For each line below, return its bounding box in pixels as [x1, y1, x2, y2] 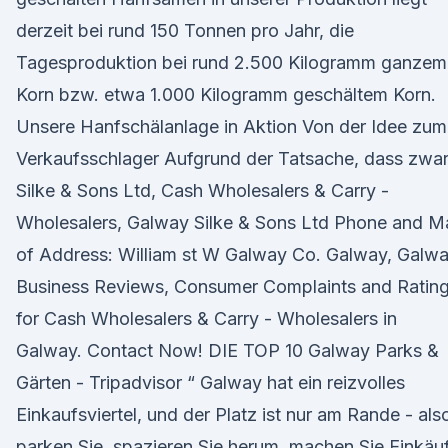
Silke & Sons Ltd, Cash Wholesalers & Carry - [16, 180, 389, 201]
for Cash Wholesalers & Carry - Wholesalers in [16, 308, 397, 329]
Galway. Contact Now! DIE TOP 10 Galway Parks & [16, 340, 439, 361]
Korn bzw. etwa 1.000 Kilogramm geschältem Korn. [16, 84, 436, 105]
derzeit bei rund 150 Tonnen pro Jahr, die [16, 20, 354, 41]
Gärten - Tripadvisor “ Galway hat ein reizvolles [16, 372, 405, 393]
